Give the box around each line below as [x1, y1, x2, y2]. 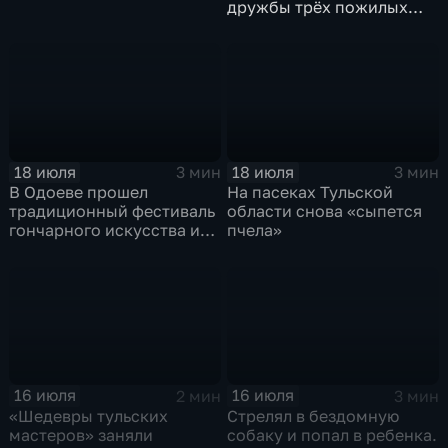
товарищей [227, 15, 316, 36]
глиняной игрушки [9, 239, 156, 260]
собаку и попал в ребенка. [227, 424, 438, 445]
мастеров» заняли [9, 424, 154, 445]
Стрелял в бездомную [227, 405, 400, 426]
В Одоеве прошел [9, 182, 149, 203]
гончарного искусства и [9, 220, 201, 241]
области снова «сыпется [227, 201, 423, 222]
